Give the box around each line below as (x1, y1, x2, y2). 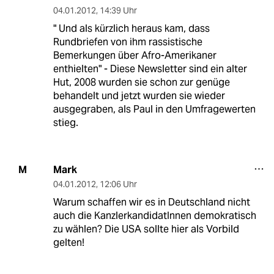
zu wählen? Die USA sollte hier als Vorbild (53, 222, 239, 235)
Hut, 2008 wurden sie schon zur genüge (53, 75, 230, 89)
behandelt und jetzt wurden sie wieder (53, 89, 225, 102)
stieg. (53, 116, 78, 129)
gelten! (53, 235, 84, 249)
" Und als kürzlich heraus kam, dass (53, 21, 210, 35)
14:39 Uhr (99, 4, 137, 16)
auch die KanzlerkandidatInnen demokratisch (53, 209, 256, 222)
